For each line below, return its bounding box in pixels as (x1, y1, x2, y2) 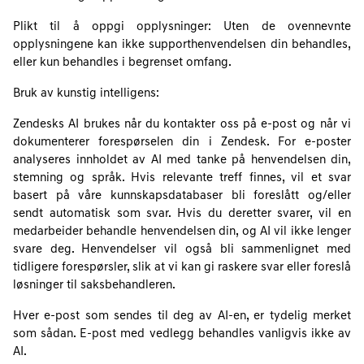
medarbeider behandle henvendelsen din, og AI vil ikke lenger (13, 226, 351, 238)
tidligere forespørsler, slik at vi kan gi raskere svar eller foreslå (13, 262, 351, 274)
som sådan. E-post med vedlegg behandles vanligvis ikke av (13, 328, 351, 340)
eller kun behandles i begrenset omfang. (13, 57, 232, 69)
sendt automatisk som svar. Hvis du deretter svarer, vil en (13, 208, 351, 220)
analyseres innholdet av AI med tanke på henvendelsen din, (13, 154, 351, 167)
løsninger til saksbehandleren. (13, 279, 175, 292)
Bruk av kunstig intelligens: (13, 88, 159, 100)
